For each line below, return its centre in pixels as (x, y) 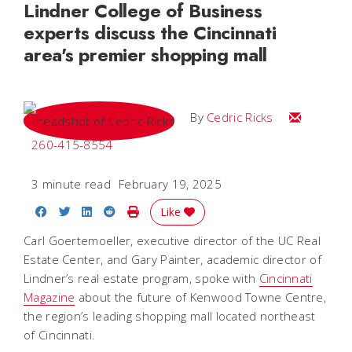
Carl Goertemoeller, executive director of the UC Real (172, 240)
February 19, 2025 (170, 183)
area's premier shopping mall (145, 54)
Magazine (49, 297)
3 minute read (71, 183)
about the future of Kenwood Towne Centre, (201, 297)
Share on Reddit (160, 210)
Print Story (168, 210)
